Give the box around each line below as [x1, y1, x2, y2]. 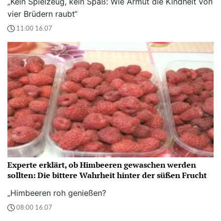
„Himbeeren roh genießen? [7, 188, 106, 198]
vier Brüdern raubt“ [7, 9, 77, 19]
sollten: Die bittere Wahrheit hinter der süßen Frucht [7, 170, 207, 181]
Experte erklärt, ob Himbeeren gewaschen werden [7, 159, 196, 171]
